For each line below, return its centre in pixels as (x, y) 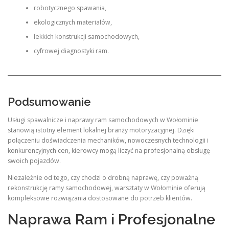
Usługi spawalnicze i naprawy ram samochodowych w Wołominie (103, 120)
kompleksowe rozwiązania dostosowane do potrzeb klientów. (100, 198)
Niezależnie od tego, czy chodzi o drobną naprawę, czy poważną (103, 178)
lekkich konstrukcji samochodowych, (86, 36)
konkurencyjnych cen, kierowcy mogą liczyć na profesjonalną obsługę (109, 151)
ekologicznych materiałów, (73, 22)
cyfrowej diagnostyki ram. (71, 51)
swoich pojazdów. (34, 161)
